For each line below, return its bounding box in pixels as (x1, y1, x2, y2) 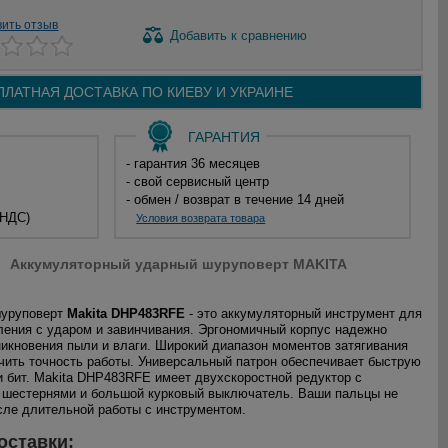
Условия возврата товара (136, 212, 266, 224)
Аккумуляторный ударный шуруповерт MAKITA (10, 256, 346, 272)
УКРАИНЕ (226, 84, 294, 100)
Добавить (170, 27, 228, 43)
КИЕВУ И (167, 84, 227, 100)
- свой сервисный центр (126, 174, 270, 189)
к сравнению (227, 27, 308, 43)
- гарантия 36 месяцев (126, 156, 261, 171)
